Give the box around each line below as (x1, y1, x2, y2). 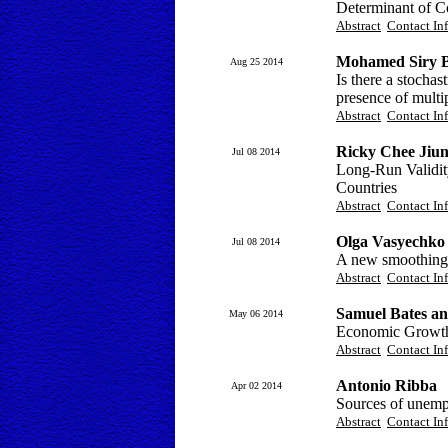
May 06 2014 (229, 308, 283, 319)
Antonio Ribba (336, 377, 437, 394)
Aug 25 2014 (229, 56, 283, 67)
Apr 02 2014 (230, 380, 282, 391)
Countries (336, 179, 397, 196)
